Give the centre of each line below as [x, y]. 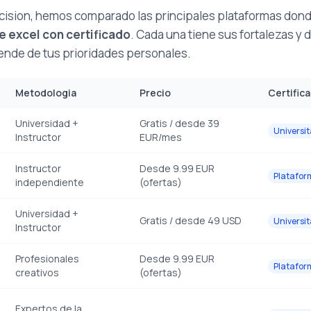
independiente [50, 183]
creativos [37, 273]
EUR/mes [161, 137]
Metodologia [46, 93]
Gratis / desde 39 [179, 124]
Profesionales [47, 259]
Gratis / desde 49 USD [191, 221]
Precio [155, 93]
